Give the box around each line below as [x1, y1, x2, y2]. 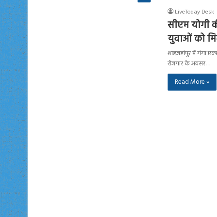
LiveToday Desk [175, 7, 214, 17]
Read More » [175, 77, 209, 87]
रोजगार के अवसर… [168, 58, 210, 69]
